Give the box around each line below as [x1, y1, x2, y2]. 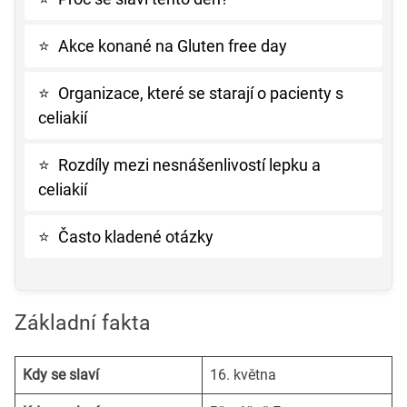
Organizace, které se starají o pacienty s [58, 84, 343, 104]
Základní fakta [15, 311, 151, 336]
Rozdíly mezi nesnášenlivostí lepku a [58, 155, 321, 175]
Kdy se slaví [23, 366, 99, 384]
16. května [210, 366, 276, 384]
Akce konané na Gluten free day [58, 36, 287, 56]
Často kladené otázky [58, 227, 213, 247]
